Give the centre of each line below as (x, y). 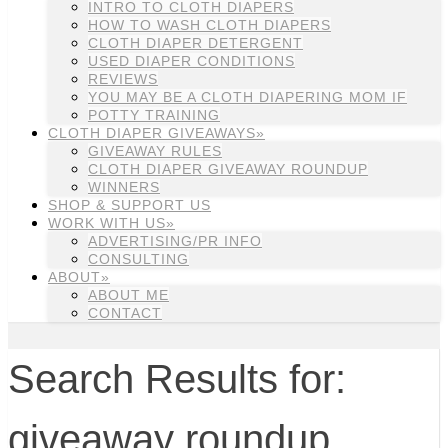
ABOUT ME (128, 295)
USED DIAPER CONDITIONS (191, 61)
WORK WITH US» (111, 223)
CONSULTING (138, 259)
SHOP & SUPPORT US (129, 205)
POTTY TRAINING (154, 115)
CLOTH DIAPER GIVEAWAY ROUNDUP (228, 169)
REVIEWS (123, 79)
